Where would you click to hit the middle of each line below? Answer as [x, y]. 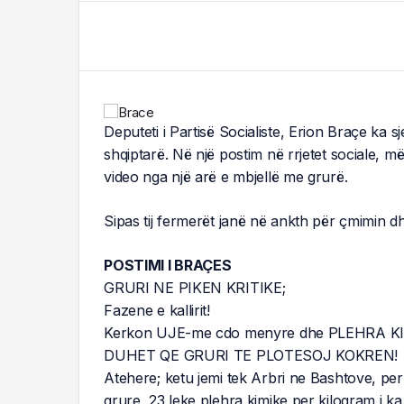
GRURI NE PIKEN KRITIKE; [195, 287]
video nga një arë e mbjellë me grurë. [226, 176]
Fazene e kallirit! [157, 310]
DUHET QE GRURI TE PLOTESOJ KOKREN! [251, 355]
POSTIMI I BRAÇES [168, 265]
